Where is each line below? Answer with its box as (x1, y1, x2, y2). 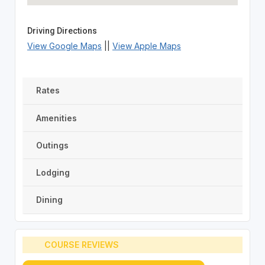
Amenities (35, 112, 77, 123)
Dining (35, 195, 63, 205)
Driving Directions (27, 25, 97, 35)
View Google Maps (27, 40, 102, 51)
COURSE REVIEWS (44, 240, 119, 250)
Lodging (35, 167, 70, 177)
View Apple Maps (112, 40, 181, 51)
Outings (35, 140, 69, 150)
